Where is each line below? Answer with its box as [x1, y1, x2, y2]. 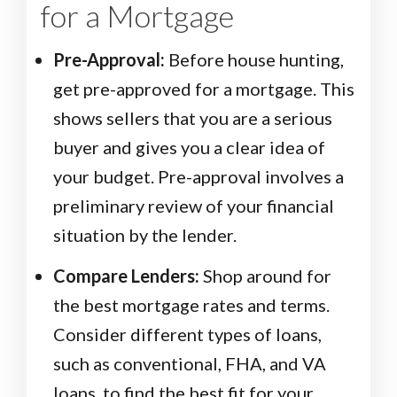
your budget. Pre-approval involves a [53, 166, 344, 188]
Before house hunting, [165, 49, 344, 71]
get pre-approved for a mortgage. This [53, 78, 354, 100]
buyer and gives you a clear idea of [53, 136, 325, 159]
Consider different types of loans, [53, 323, 322, 346]
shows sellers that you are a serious [53, 107, 332, 129]
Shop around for [199, 265, 331, 287]
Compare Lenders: [53, 265, 199, 287]
